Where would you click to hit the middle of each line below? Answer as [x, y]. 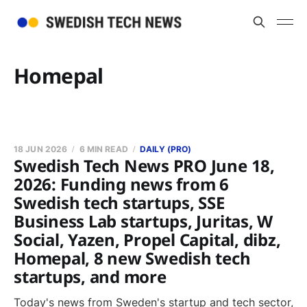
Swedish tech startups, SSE [119, 202]
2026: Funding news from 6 [121, 184]
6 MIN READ [103, 149]
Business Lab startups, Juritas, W [144, 221]
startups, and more [90, 277]
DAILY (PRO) [166, 149]
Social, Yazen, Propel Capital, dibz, [147, 240]
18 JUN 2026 [41, 149]
